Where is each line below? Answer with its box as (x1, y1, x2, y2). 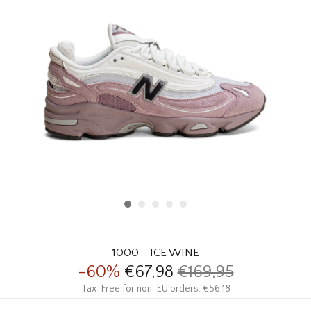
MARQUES (10, 94, 53, 105)
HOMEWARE (10, 17, 63, 28)
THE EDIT (10, 132, 50, 143)
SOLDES (10, 56, 45, 67)
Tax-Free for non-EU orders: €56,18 (81, 283, 230, 294)
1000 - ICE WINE (111, 246, 199, 259)
